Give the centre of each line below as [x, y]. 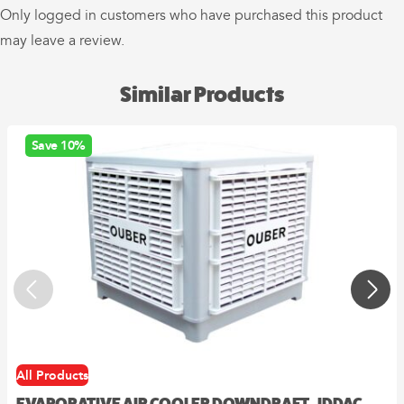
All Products [52, 375]
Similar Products [202, 94]
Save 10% [59, 145]
